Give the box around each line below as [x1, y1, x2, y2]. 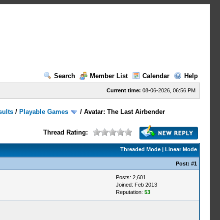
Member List [89, 72, 128, 80]
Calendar [142, 72, 169, 80]
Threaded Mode [120, 146, 161, 152]
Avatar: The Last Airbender [84, 108, 165, 115]
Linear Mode [165, 146, 197, 152]
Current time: [106, 87, 141, 93]
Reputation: [115, 189, 144, 195]
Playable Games [19, 108, 69, 115]
